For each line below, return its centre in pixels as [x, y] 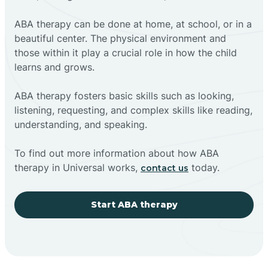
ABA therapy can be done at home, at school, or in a [133, 24]
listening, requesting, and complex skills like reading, [133, 110]
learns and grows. [54, 67]
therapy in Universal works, [77, 167]
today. [204, 167]
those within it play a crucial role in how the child [126, 52]
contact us [165, 168]
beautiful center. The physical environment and [120, 38]
